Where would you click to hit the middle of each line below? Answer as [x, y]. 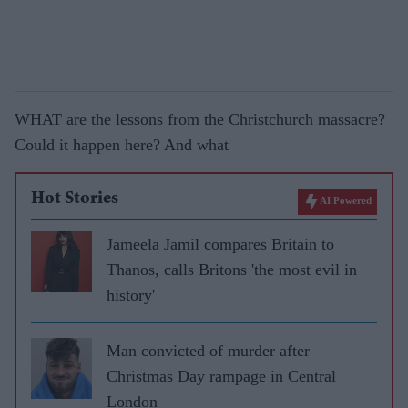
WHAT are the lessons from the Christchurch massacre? [200, 119]
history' [131, 295]
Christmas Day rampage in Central [221, 376]
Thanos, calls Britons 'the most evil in [232, 270]
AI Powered [346, 201]
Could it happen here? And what [122, 145]
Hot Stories [75, 199]
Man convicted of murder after [208, 351]
